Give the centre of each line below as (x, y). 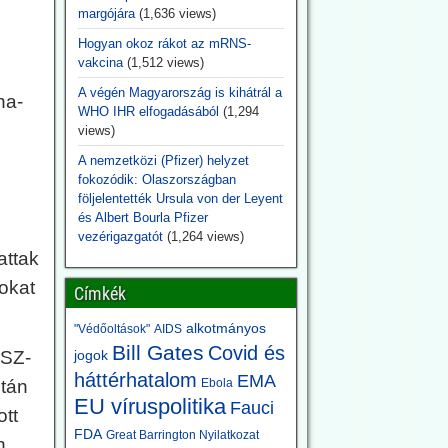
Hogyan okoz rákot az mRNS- (164, 43)
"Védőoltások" (111, 329)
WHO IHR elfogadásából (148, 111)
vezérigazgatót (120, 236)
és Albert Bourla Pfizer (142, 217)
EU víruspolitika (149, 406)
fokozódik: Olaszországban (156, 179)
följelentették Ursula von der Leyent (180, 198)
